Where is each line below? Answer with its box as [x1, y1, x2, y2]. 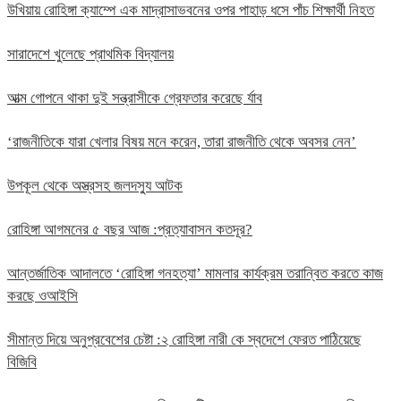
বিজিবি [7, 354, 37, 371]
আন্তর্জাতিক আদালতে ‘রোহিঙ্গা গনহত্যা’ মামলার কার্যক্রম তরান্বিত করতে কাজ [7, 265, 383, 283]
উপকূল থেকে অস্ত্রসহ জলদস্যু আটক [7, 177, 183, 195]
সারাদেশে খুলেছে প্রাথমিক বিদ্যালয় [7, 46, 174, 64]
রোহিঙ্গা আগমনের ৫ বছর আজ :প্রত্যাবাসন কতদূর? [7, 221, 252, 239]
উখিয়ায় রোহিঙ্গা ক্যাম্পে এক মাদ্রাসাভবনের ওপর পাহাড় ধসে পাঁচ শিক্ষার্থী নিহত [7, 2, 374, 20]
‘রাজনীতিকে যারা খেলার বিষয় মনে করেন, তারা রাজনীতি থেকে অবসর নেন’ [7, 133, 356, 151]
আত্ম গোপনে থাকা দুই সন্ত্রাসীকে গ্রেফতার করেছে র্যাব [7, 90, 262, 107]
